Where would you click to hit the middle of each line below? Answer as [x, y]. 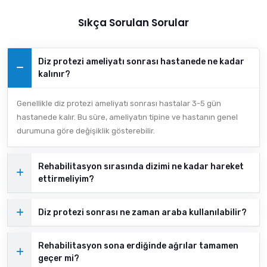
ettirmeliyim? [66, 179]
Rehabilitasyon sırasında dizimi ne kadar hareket [141, 167]
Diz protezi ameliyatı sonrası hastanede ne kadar [141, 62]
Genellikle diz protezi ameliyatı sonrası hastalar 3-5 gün [119, 104]
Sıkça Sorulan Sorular [133, 23]
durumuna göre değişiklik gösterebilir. [86, 131]
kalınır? [54, 74]
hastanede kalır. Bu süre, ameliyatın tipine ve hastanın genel [127, 117]
